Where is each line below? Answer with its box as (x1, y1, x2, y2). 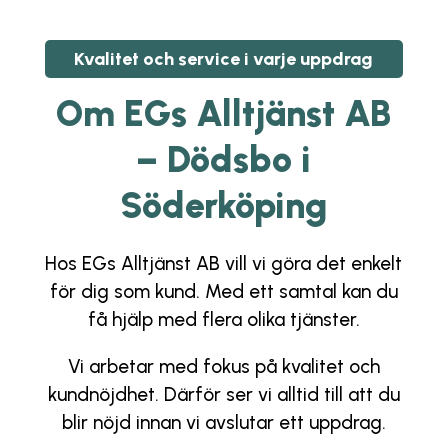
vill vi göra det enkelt (220, 252, 403, 276)
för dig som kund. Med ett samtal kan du (49, 280, 398, 304)
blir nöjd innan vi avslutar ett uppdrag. (61, 411, 386, 435)
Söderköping (119, 184, 328, 228)
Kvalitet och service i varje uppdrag (74, 48, 374, 71)
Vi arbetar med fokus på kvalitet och (67, 355, 380, 379)
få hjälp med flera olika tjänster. (87, 308, 360, 332)
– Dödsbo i (136, 138, 312, 182)
